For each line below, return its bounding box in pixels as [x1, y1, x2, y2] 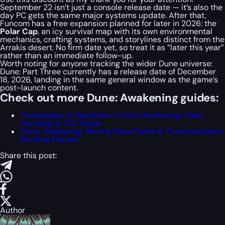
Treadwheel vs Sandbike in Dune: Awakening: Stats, [20, 110, 205, 121]
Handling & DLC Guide [20, 118, 101, 129]
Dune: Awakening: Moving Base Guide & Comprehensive [20, 126, 223, 137]
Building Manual [20, 134, 78, 145]
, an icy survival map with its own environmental [38, 26, 212, 37]
